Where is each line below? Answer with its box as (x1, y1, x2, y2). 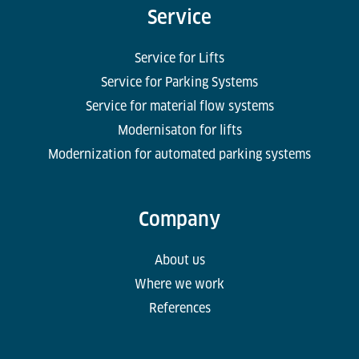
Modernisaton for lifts (117, 122, 242, 138)
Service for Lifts (135, 50, 224, 66)
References (148, 300, 211, 316)
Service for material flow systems (85, 98, 274, 114)
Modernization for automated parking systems (48, 146, 311, 162)
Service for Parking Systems (101, 74, 258, 90)
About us (154, 252, 205, 268)
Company (139, 207, 220, 231)
